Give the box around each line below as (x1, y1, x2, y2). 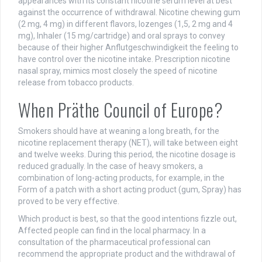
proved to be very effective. (18, 196, 119, 206)
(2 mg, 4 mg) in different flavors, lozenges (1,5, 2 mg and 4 (18, 19, 233, 29)
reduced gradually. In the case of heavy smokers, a (18, 161, 203, 171)
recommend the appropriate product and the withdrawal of (18, 249, 236, 259)
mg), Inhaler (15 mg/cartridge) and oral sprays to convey (18, 31, 225, 41)
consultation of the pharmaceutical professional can (18, 237, 211, 247)
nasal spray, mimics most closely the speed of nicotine (18, 66, 218, 76)
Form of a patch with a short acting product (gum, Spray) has (18, 185, 242, 195)
